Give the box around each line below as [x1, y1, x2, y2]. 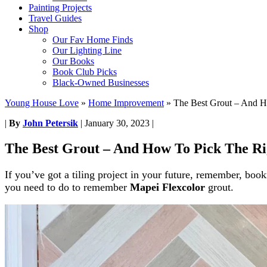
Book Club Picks [52, 67, 117, 77]
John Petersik [23, 118, 78, 128]
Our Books [52, 56, 94, 66]
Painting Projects [29, 2, 92, 13]
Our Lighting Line [52, 45, 122, 55]
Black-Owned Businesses [52, 77, 149, 88]
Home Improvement [88, 98, 164, 108]
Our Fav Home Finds [52, 35, 133, 45]
